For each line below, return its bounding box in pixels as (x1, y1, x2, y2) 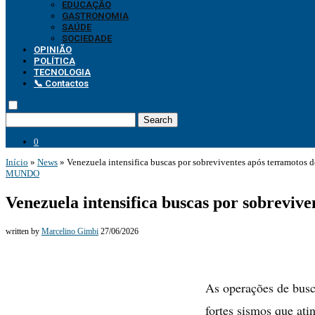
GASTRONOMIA (62, 11, 129, 21)
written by (6, 226, 41, 236)
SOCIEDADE (62, 33, 112, 44)
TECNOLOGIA (34, 67, 91, 77)
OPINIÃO (34, 44, 72, 55)
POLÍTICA (34, 56, 75, 66)
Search (143, 115, 172, 125)
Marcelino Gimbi (41, 226, 98, 236)
